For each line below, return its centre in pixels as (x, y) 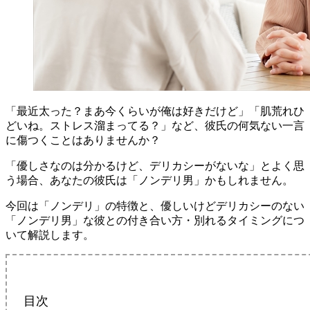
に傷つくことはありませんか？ (83, 140)
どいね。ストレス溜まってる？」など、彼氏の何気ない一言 (155, 125)
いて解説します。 (50, 235)
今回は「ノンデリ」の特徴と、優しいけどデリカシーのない (155, 206)
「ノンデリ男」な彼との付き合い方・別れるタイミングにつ (155, 220)
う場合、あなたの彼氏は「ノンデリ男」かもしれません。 (149, 180)
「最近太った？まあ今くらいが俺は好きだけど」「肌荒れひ (155, 111)
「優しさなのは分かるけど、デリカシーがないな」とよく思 (155, 165)
